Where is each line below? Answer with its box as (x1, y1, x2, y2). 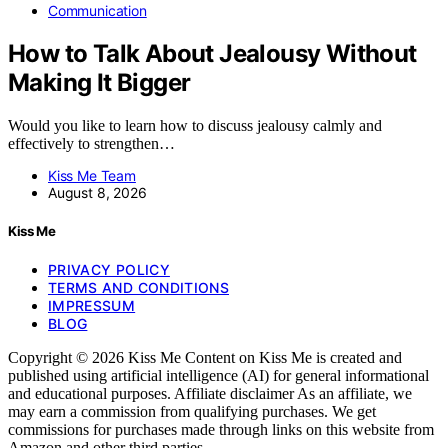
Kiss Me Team (48, 166, 136, 184)
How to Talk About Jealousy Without (8, 39, 417, 69)
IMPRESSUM (48, 297, 136, 315)
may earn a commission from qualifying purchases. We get (8, 403, 376, 421)
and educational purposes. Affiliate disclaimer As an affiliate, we (8, 385, 412, 403)
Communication (48, 2, 147, 20)
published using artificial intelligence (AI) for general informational (8, 367, 429, 385)
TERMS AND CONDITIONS (48, 279, 229, 297)
